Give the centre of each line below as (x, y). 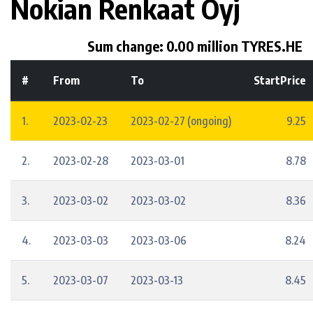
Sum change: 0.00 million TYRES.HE (195, 46)
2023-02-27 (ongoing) (181, 121)
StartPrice (280, 80)
